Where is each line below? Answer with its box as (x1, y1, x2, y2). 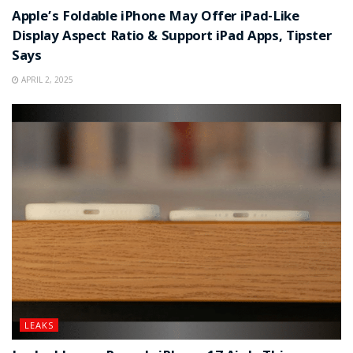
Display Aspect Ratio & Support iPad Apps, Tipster (12, 25, 332, 49)
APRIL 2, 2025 (19, 73, 73, 85)
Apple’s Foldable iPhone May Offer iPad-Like (12, 6, 299, 29)
